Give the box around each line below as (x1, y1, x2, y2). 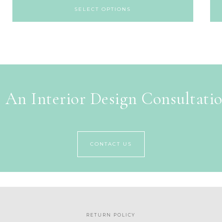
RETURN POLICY (86, 212, 136, 218)
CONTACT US (90, 141, 132, 148)
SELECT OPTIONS (74, 5, 131, 12)
